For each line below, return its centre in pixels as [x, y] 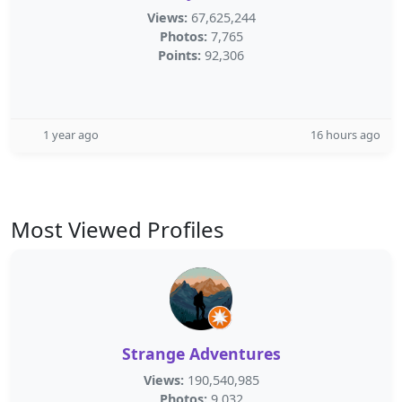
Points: [179, 55]
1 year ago [71, 135]
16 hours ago [345, 135]
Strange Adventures [201, 354]
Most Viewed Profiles [118, 229]
